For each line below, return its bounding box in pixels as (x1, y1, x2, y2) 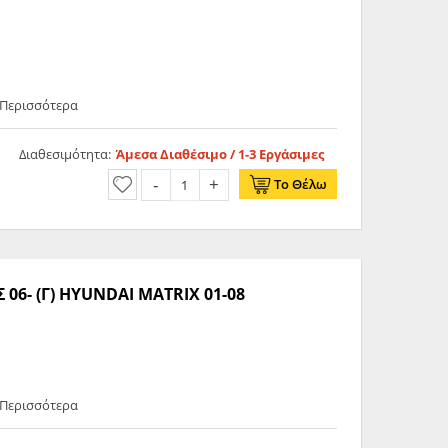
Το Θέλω (273, 175, 327, 194)
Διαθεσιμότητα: (18, 145, 111, 164)
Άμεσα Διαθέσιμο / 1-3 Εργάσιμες (115, 145, 324, 164)
